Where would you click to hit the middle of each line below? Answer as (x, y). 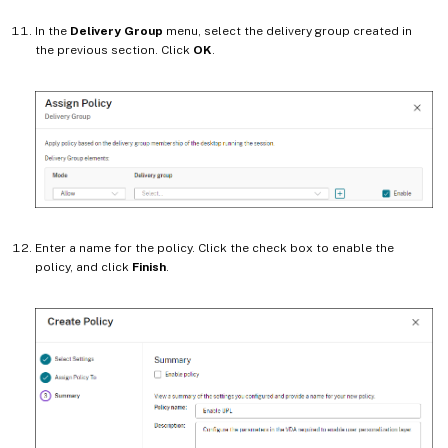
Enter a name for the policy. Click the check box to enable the (214, 248)
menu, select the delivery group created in (287, 31)
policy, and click (83, 267)
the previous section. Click (114, 50)
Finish (149, 267)
